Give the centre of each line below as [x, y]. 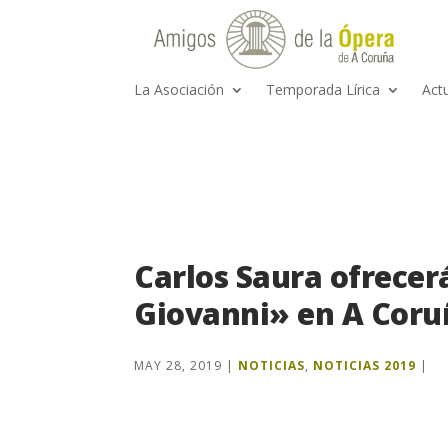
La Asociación [179, 90]
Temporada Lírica [323, 90]
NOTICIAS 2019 [365, 365]
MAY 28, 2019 [178, 365]
